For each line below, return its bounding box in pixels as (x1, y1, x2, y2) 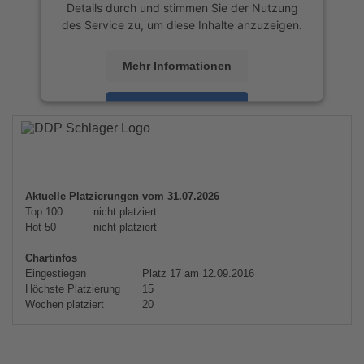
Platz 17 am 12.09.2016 (139, 267, 254, 279)
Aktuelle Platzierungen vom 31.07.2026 (25, 190, 219, 202)
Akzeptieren (144, 101, 210, 115)
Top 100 (25, 206, 63, 218)
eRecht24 (222, 147, 274, 162)
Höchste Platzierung (25, 283, 120, 295)
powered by (91, 130, 159, 145)
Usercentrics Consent (158, 130, 273, 145)
